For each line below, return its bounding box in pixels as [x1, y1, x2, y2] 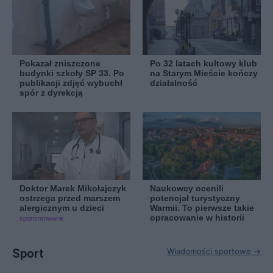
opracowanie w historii [150, 212, 244, 222]
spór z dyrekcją [19, 88, 83, 98]
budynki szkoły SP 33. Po [19, 68, 124, 79]
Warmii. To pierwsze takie [150, 202, 254, 213]
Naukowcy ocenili [150, 183, 224, 193]
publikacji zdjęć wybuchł [19, 78, 122, 88]
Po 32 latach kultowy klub [150, 58, 257, 69]
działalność [150, 78, 197, 88]
